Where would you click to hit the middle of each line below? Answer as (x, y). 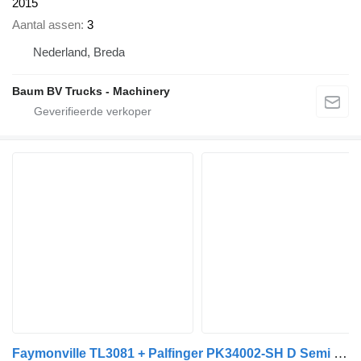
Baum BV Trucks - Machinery (91, 91)
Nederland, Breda (79, 52)
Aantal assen (46, 24)
